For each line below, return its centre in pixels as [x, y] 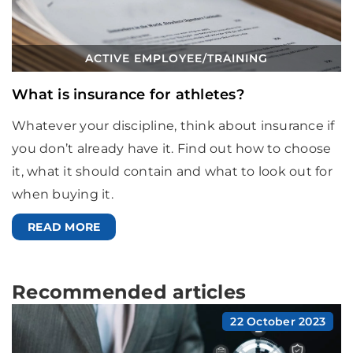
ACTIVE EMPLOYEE [144, 59]
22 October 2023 [278, 322]
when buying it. [63, 195]
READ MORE [64, 227]
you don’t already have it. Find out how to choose [172, 149]
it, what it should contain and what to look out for [172, 172]
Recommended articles [129, 292]
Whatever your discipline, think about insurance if [173, 126]
